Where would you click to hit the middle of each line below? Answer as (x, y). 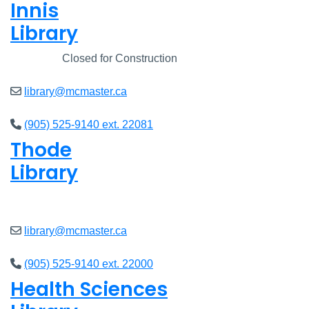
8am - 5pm (78, 198)
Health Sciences (89, 290)
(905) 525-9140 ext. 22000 (89, 264)
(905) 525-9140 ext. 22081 (89, 125)
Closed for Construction (118, 59)
